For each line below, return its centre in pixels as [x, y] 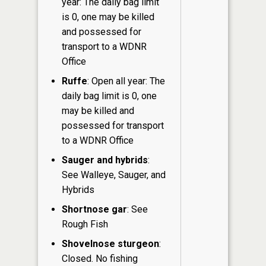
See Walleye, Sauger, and [114, 175]
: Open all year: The [126, 81]
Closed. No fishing [100, 259]
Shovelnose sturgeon [110, 244]
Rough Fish [85, 224]
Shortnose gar [94, 210]
